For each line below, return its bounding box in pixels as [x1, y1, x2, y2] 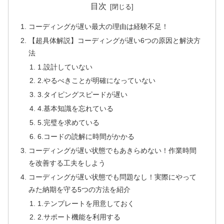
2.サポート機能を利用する [37, 213, 120, 221]
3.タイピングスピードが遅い [37, 90, 127, 99]
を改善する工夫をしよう [28, 158, 106, 167]
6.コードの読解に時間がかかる [37, 132, 134, 140]
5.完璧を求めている [37, 118, 99, 127]
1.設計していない [37, 62, 92, 71]
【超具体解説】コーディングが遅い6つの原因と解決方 [28, 36, 201, 44]
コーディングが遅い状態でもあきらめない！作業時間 [28, 146, 197, 154]
